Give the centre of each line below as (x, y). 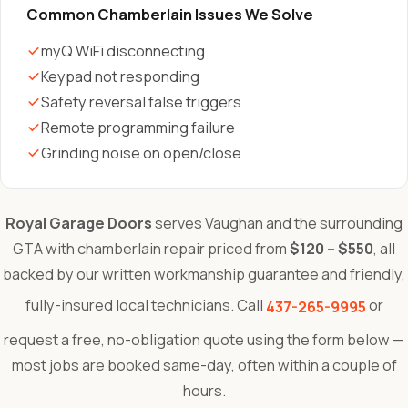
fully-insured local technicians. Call (145, 306)
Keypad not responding (120, 76)
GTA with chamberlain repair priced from (151, 249)
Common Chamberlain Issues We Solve (170, 15)
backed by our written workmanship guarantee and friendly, (204, 274)
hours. (204, 391)
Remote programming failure (138, 127)
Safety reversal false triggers (141, 102)
